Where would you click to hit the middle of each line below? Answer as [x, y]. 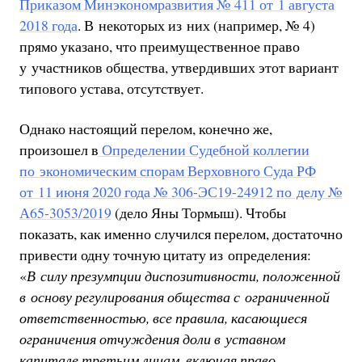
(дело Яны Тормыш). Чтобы [198, 212]
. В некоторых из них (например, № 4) [196, 25]
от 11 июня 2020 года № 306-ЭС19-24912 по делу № [181, 191]
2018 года [48, 25]
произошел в [59, 149]
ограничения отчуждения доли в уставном [152, 338]
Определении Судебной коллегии [204, 149]
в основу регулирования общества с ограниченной [174, 296]
